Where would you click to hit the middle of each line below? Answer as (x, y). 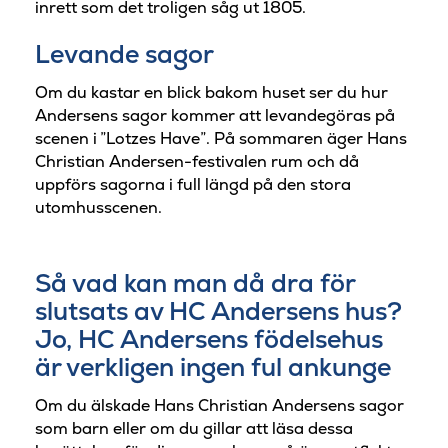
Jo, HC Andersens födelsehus (209, 339)
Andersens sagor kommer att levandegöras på (215, 115)
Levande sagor (124, 54)
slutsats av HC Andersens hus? (218, 311)
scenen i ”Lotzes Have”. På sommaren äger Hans (221, 138)
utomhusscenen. (98, 207)
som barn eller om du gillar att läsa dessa (194, 428)
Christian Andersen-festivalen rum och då (197, 161)
